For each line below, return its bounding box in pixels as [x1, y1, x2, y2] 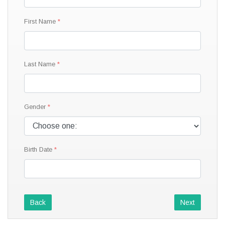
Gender [24, 102, 46, 110]
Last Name [24, 60, 55, 68]
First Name [24, 17, 56, 25]
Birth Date [24, 145, 52, 153]
